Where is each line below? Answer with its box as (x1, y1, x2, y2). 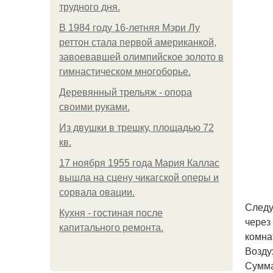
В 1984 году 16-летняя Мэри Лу (59, 23, 200, 33)
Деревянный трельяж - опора (59, 87, 192, 97)
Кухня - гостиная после (59, 208, 163, 218)
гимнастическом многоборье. (59, 66, 191, 77)
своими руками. (59, 102, 130, 112)
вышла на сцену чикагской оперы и (59, 172, 219, 183)
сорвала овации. (59, 187, 135, 197)
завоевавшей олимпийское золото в (59, 52, 224, 62)
